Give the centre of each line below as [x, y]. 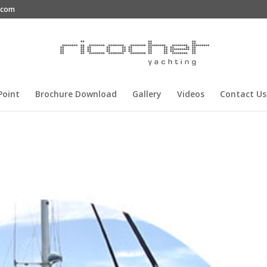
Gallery [147, 94]
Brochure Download [76, 94]
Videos [191, 94]
